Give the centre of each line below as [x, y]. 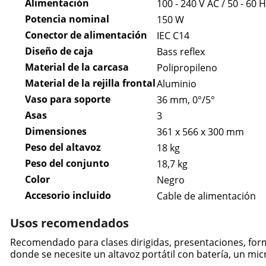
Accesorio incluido [68, 196]
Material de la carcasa [77, 67]
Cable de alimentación [206, 196]
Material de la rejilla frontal [90, 83]
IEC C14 [173, 36]
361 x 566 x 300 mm [200, 132]
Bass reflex [180, 52]
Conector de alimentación [86, 35]
